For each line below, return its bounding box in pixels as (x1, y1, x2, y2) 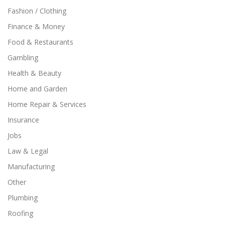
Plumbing (8, 192, 38, 202)
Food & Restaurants (8, 37, 73, 47)
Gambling (8, 52, 38, 62)
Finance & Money (8, 21, 65, 31)
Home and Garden (8, 83, 67, 93)
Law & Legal (8, 146, 48, 156)
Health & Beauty (8, 68, 61, 78)
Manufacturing (8, 161, 55, 171)
